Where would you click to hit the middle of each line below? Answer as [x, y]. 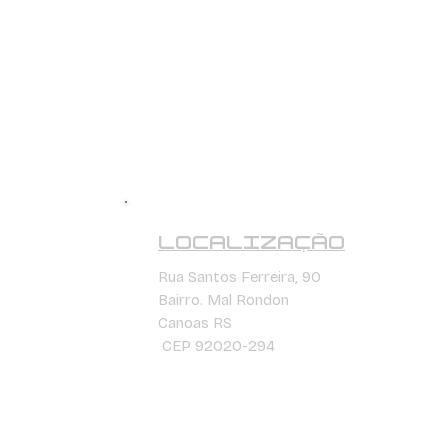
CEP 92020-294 [216, 345]
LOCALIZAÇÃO [251, 243]
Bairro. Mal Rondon [223, 299]
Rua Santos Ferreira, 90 [239, 276]
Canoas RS [197, 322]
